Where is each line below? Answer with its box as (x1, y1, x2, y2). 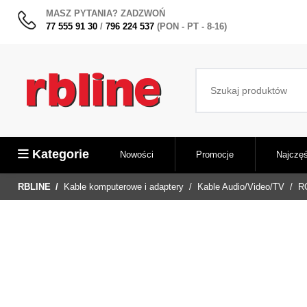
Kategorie (32, 147, 89, 162)
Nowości (119, 149, 153, 160)
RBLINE (17, 182, 51, 193)
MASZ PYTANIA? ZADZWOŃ (45, 8, 165, 19)
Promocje (195, 149, 234, 160)
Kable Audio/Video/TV (197, 182, 285, 193)
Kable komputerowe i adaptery (64, 182, 184, 193)
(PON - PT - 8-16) (156, 21, 227, 32)
